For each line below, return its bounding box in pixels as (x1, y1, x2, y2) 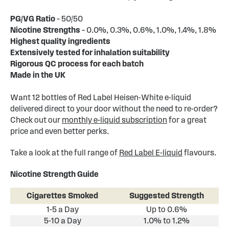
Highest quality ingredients (10, 37, 110, 45)
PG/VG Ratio (10, 14, 55, 23)
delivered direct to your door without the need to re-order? (10, 104, 218, 113)
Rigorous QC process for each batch (10, 59, 144, 68)
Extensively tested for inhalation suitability (10, 48, 170, 57)
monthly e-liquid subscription (62, 116, 167, 124)
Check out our (10, 116, 62, 124)
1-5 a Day (46, 205, 79, 214)
